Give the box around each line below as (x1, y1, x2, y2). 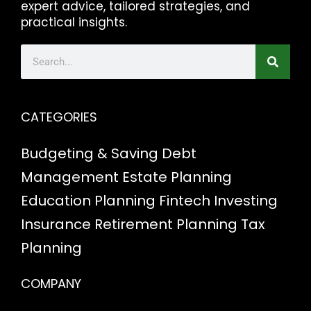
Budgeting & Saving (21, 144, 158, 164)
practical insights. (21, 14, 127, 31)
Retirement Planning (94, 215, 237, 235)
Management (21, 167, 119, 187)
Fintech (159, 191, 210, 211)
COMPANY (21, 275, 81, 293)
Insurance (21, 215, 91, 235)
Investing (214, 191, 278, 211)
